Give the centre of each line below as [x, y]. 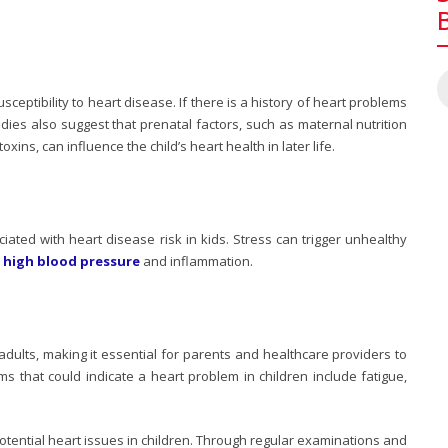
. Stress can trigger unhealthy [316, 238]
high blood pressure [71, 260]
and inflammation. [196, 260]
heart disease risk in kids [147, 238]
